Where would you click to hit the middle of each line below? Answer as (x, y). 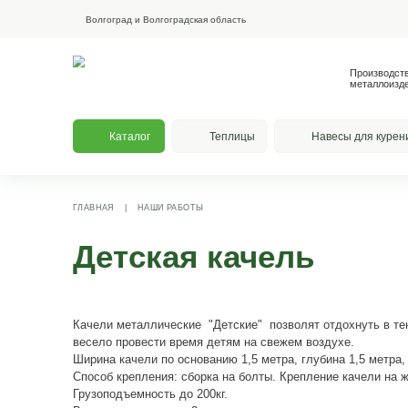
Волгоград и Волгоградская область (207, 24)
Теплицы (290, 171)
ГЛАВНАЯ (117, 260)
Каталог (163, 171)
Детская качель (243, 321)
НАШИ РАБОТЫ (213, 260)
